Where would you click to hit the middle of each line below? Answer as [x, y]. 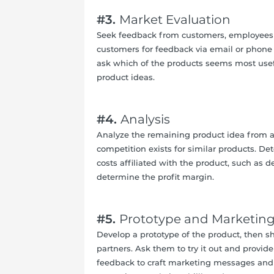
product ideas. [125, 77]
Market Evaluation [175, 20]
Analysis [145, 119]
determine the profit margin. [155, 177]
